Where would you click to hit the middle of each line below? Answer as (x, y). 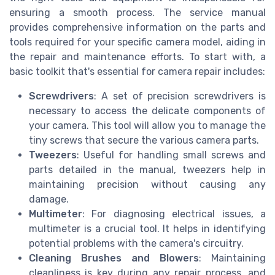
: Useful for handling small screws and (171, 155)
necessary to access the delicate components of (147, 111)
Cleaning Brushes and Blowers (114, 258)
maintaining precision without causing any (147, 185)
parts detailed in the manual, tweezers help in (147, 170)
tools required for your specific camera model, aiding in (137, 42)
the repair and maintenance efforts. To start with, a (137, 57)
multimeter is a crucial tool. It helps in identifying (147, 229)
